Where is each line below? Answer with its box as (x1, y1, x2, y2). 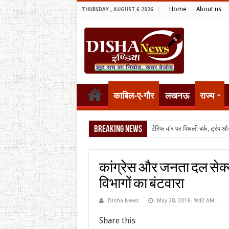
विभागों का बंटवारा (99, 177, 184, 192)
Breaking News (94, 125, 142, 134)
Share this (99, 215, 135, 225)
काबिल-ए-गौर (113, 90, 154, 101)
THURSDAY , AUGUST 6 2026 (81, 7, 153, 12)
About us (196, 6, 221, 13)
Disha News (107, 197, 139, 204)
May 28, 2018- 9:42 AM (156, 197, 214, 204)
